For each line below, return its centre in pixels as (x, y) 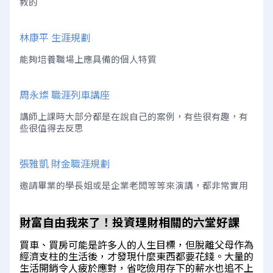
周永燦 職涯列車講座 (65, 95)
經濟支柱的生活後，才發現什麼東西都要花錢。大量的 (136, 256)
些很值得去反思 (51, 128)
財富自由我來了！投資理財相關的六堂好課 (129, 222)
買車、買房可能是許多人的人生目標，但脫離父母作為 (136, 245)
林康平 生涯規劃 (55, 37)
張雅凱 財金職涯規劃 (65, 164)
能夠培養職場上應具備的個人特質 (88, 59)
